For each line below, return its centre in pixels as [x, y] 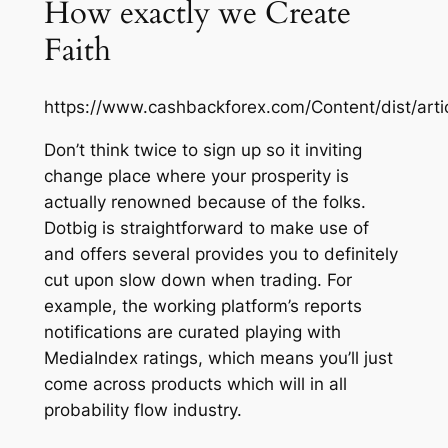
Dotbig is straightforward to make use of [206, 228]
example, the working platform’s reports [202, 306]
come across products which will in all [195, 384]
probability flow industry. [142, 410]
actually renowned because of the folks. [204, 202]
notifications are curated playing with [192, 332]
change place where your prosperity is [196, 176]
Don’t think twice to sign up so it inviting [202, 150]
